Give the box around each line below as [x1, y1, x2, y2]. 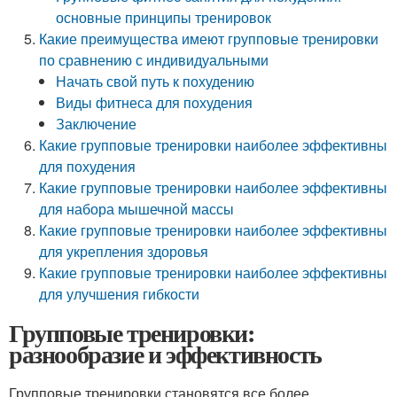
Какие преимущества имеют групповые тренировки [39, 28, 379, 49]
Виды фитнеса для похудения [56, 92, 253, 113]
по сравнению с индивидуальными [39, 50, 269, 70]
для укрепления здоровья [39, 241, 209, 261]
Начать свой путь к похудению [56, 71, 255, 91]
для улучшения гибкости [39, 284, 200, 304]
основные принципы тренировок [56, 7, 272, 27]
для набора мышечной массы [39, 198, 235, 219]
